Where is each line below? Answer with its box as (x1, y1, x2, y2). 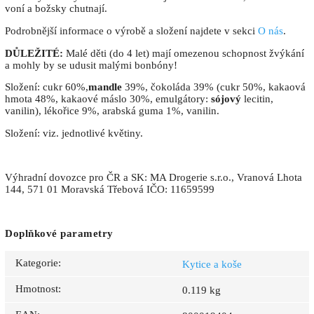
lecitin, (241, 93, 273, 105)
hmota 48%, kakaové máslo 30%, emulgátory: (5, 93, 211, 105)
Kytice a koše (182, 259, 242, 271)
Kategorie (15, 257, 58, 269)
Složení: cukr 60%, (5, 81, 88, 93)
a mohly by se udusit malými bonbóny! (5, 59, 177, 71)
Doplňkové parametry (5, 228, 114, 240)
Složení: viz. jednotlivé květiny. (5, 127, 143, 139)
